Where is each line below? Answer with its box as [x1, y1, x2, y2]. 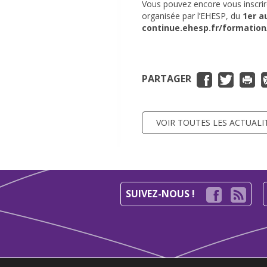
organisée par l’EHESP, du [142, 10, 243, 21]
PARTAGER [142, 72, 194, 85]
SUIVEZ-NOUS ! [126, 187, 197, 200]
